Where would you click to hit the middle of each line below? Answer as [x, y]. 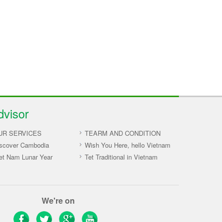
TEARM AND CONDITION [122, 133]
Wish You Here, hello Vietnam [127, 145]
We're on [58, 200]
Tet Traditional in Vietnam [121, 157]
